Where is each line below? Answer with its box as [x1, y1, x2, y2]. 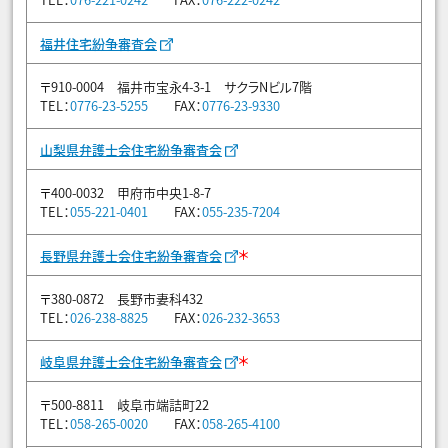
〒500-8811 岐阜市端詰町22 [40, 394, 209, 414]
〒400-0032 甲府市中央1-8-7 [40, 182, 211, 202]
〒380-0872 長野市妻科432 [40, 288, 203, 308]
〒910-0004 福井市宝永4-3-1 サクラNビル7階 [40, 76, 312, 96]
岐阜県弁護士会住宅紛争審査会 [40, 351, 222, 371]
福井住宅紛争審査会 [40, 33, 157, 53]
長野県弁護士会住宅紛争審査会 [40, 245, 222, 265]
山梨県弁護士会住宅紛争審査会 [40, 139, 222, 159]
